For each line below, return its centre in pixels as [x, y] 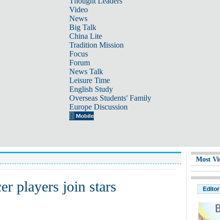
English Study [91, 89]
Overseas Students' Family [110, 98]
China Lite [85, 36]
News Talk [86, 71]
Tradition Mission [96, 45]
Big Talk [82, 27]
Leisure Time [89, 80]
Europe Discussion [98, 107]
